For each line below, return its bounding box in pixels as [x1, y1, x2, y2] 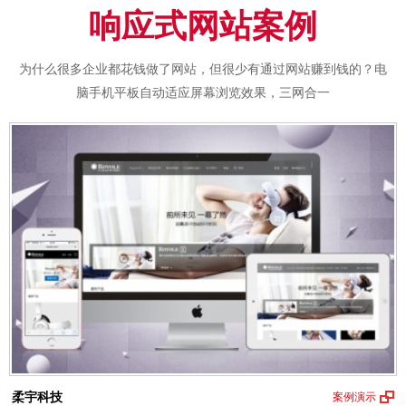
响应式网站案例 [89, 7, 317, 44]
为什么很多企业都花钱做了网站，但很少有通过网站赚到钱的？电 [19, 62, 387, 76]
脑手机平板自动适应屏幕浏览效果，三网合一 [76, 85, 330, 100]
